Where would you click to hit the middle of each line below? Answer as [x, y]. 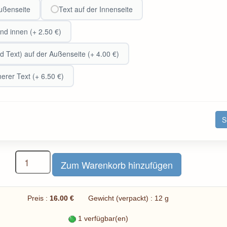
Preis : [39, 198]
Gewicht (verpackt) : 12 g [122, 198]
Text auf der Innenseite [96, 9]
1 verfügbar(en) [102, 218]
